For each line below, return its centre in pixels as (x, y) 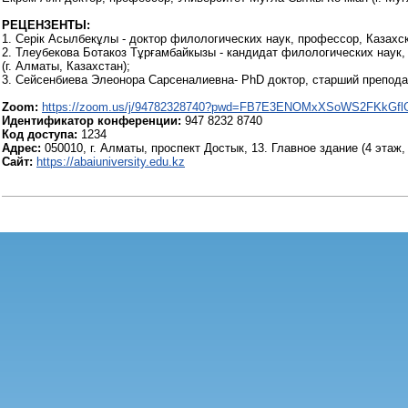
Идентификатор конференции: (92, 121)
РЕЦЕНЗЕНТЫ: (46, 25)
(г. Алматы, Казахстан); (66, 66)
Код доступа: (40, 134)
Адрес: (23, 148)
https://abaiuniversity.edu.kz (111, 162)
